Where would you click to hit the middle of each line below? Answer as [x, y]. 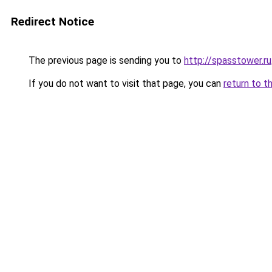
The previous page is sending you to [105, 60]
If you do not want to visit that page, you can [125, 83]
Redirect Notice [53, 22]
